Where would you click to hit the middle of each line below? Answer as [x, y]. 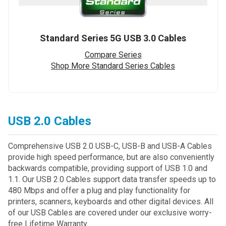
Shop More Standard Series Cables [113, 66]
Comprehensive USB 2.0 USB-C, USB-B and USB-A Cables [110, 146]
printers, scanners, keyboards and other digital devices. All [111, 201]
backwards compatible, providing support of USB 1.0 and [108, 168]
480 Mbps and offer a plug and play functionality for [99, 190]
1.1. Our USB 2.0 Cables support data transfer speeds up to [112, 179]
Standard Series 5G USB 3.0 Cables [113, 38]
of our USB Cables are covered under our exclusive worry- [110, 212]
